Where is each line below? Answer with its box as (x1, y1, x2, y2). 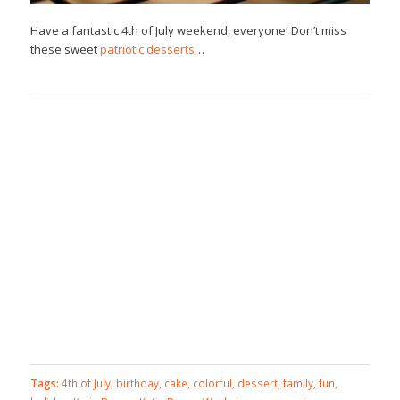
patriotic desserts (99, 40, 195, 57)
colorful (192, 375, 232, 390)
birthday (115, 375, 159, 390)
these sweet (29, 40, 100, 57)
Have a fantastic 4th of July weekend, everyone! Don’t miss (29, 21, 346, 38)
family (282, 375, 313, 390)
